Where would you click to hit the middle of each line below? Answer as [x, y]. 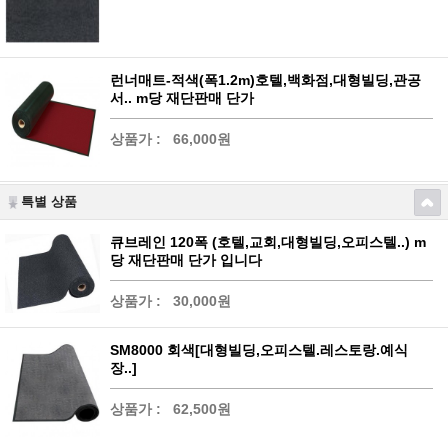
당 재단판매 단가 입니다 [186, 259]
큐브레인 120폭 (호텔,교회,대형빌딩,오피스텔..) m [268, 241]
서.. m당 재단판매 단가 [182, 97]
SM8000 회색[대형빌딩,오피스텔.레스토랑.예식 [259, 350]
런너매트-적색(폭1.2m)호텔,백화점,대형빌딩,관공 [265, 79]
